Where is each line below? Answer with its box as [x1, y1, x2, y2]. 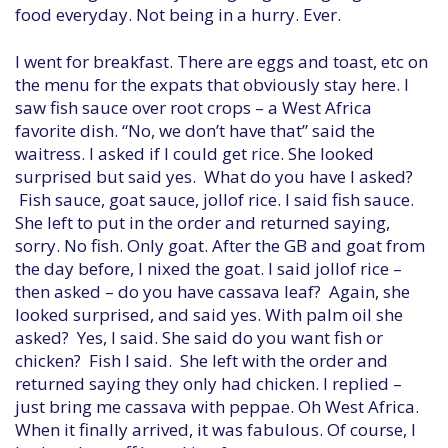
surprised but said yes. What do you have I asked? [15, 165, 413, 188]
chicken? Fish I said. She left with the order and [15, 349, 388, 372]
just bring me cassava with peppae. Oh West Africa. [15, 395, 419, 418]
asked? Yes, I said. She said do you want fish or [15, 326, 383, 349]
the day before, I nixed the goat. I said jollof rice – [15, 257, 402, 280]
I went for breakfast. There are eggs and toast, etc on [15, 50, 428, 73]
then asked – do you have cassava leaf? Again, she [15, 280, 410, 303]
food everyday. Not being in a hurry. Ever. [15, 3, 341, 26]
